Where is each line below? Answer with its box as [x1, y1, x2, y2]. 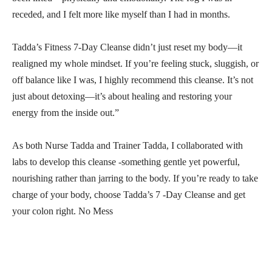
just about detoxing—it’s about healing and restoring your [12, 90, 232, 101]
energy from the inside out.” [12, 107, 119, 118]
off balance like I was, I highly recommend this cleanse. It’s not [12, 74, 253, 85]
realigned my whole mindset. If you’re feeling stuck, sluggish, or [12, 58, 259, 69]
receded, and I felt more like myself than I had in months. [12, 8, 230, 19]
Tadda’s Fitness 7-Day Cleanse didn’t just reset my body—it [12, 41, 242, 52]
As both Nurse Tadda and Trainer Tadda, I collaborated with [12, 140, 243, 151]
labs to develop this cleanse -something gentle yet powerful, [12, 156, 240, 167]
